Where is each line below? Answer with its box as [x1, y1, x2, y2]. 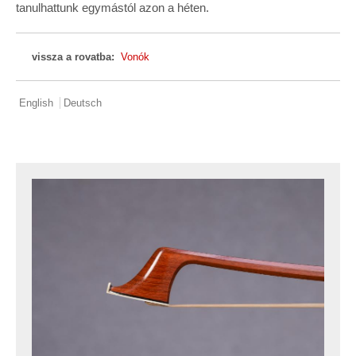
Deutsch [64, 97, 102, 110]
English [19, 97, 53, 110]
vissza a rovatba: [32, 51, 118, 64]
